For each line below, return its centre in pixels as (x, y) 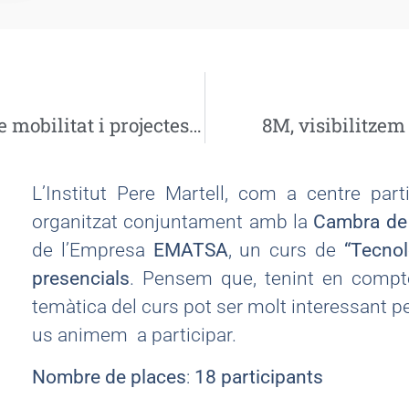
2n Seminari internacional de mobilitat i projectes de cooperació (196, 126)
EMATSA (190, 251)
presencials (80, 279)
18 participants (258, 377)
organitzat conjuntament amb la (173, 222)
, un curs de (286, 251)
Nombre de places (109, 377)
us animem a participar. (134, 336)
